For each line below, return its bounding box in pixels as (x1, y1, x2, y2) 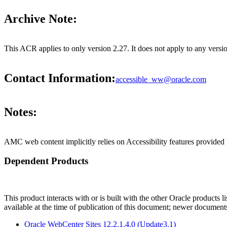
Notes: (4, 105, 37, 119)
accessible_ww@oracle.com (116, 75, 206, 84)
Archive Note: (4, 12, 77, 26)
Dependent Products (4, 156, 88, 167)
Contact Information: (4, 71, 116, 85)
